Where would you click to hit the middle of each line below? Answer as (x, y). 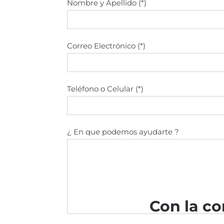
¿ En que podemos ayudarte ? (123, 132)
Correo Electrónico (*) (106, 46)
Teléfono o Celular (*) (105, 89)
